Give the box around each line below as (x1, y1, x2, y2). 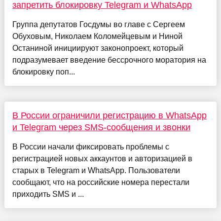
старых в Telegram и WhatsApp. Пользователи (12, 166, 180, 175)
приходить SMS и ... (12, 190, 84, 199)
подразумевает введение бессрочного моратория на (12, 56, 206, 65)
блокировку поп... (12, 68, 75, 76)
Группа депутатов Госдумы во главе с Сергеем (12, 20, 185, 29)
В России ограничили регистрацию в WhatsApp (12, 110, 207, 121)
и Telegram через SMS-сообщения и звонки (12, 122, 190, 133)
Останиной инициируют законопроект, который (12, 44, 184, 53)
